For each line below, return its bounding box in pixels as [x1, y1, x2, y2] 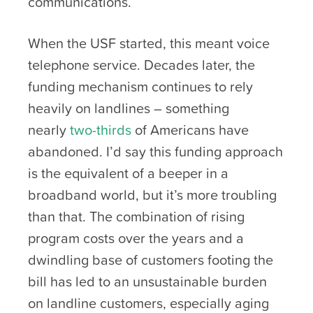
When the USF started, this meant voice [28, 32, 270, 54]
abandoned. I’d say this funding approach [28, 140, 283, 162]
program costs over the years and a [28, 227, 244, 249]
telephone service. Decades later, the [28, 54, 255, 75]
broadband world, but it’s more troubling [28, 184, 277, 205]
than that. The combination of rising [28, 205, 245, 227]
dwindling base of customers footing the [28, 249, 273, 270]
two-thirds [70, 119, 131, 140]
